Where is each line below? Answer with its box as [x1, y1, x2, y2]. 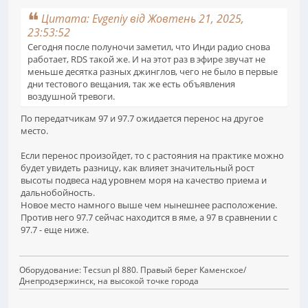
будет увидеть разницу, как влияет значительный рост [21, 161, 254, 174]
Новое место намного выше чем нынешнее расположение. [21, 198, 277, 211]
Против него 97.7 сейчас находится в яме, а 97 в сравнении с [21, 210, 277, 223]
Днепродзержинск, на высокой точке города [19, 275, 199, 287]
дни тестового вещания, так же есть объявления [27, 77, 235, 90]
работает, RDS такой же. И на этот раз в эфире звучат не [27, 52, 265, 65]
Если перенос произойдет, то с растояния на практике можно [21, 148, 284, 162]
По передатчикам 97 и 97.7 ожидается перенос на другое [21, 111, 263, 124]
